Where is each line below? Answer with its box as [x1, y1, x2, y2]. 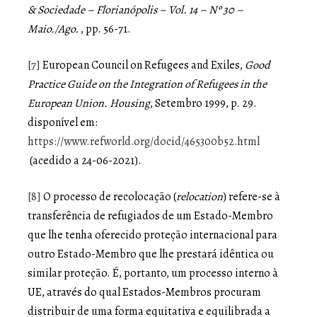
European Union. [28, 95, 110, 111]
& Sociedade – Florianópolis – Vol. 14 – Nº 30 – [28, 1, 243, 18]
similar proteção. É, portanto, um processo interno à [28, 265, 278, 281]
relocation [176, 188, 223, 204]
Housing [110, 95, 150, 111]
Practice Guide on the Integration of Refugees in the [28, 76, 267, 92]
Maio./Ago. [28, 21, 81, 37]
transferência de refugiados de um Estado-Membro [28, 207, 273, 224]
